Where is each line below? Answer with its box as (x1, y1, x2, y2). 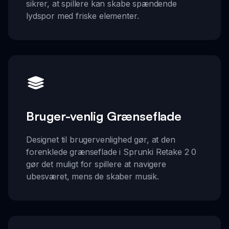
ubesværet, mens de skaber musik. (26, 171, 159, 182)
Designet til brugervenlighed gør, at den (26, 134, 175, 145)
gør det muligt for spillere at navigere (26, 159, 166, 170)
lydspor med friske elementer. (26, 10, 139, 21)
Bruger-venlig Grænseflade (26, 108, 181, 124)
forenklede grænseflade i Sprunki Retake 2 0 (26, 147, 197, 157)
